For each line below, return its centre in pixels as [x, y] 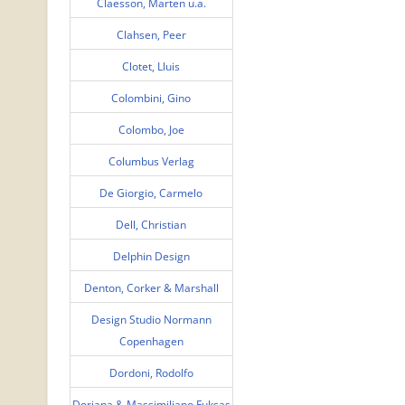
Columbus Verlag [151, 161]
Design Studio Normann [151, 319]
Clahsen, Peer [151, 34]
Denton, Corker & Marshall [151, 287]
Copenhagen [151, 341]
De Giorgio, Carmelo [151, 193]
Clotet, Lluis [151, 66]
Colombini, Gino [151, 98]
